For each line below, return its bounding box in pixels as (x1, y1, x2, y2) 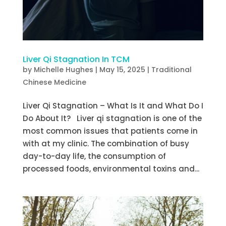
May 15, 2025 (99, 65, 145, 75)
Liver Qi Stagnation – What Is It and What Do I (22, 100, 203, 111)
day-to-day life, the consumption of (22, 151, 166, 162)
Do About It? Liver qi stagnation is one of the (22, 113, 202, 124)
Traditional (151, 65, 192, 75)
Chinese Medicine (22, 77, 86, 88)
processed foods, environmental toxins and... (22, 163, 199, 175)
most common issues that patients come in (22, 126, 198, 137)
